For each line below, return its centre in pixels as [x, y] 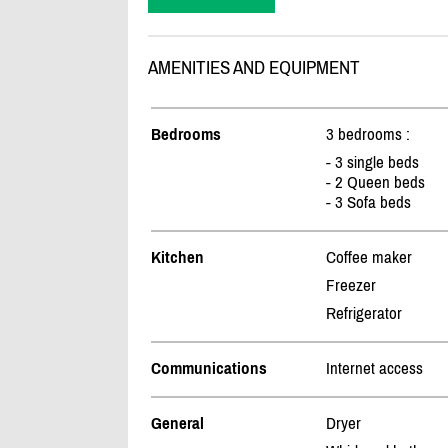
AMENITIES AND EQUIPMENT [253, 68]
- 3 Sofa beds [368, 202]
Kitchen [177, 257]
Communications [208, 368]
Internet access [374, 368]
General [177, 423]
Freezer [350, 285]
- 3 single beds [372, 162]
